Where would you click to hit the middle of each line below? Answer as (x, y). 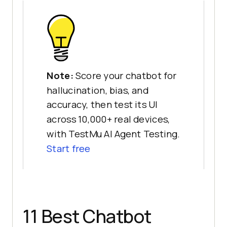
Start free (69, 149)
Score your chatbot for (126, 75)
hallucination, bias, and (98, 90)
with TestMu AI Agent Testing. (113, 134)
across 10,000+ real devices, (108, 120)
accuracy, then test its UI (102, 105)
